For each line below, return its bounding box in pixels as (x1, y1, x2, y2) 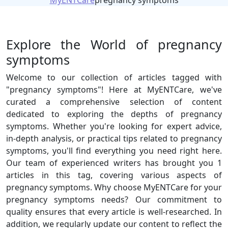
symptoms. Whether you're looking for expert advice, (6, 121, 222, 132)
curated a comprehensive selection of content (6, 96, 222, 107)
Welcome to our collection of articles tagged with (6, 72, 222, 83)
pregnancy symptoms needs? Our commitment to (6, 194, 222, 205)
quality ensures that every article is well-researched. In (6, 206, 222, 217)
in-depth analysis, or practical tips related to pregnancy (6, 133, 222, 144)
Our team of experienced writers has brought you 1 (6, 157, 222, 168)
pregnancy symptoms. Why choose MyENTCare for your (6, 182, 222, 193)
